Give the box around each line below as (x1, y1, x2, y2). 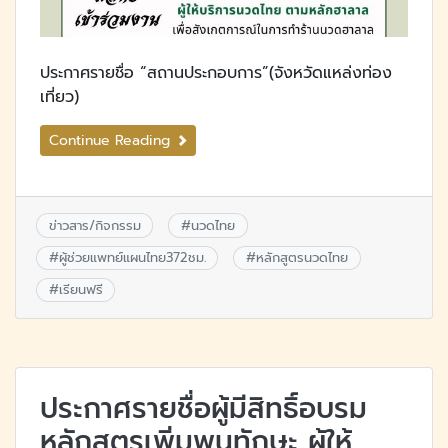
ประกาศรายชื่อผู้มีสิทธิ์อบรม (40, 387, 367, 431)
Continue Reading (49, 130, 175, 152)
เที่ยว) (40, 85, 79, 110)
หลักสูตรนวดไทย (255, 247, 348, 267)
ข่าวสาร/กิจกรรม (48, 215, 141, 235)
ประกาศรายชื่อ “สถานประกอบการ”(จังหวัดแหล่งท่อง (40, 61, 392, 86)
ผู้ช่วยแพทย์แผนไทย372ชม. (58, 247, 206, 267)
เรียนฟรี (58, 280, 103, 300)
